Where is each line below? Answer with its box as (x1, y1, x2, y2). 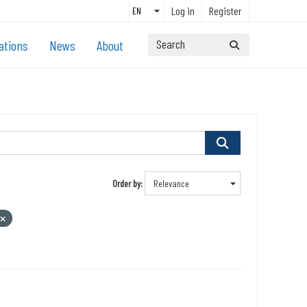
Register (209, 4, 242, 17)
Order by (112, 177, 140, 189)
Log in (171, 4, 195, 17)
